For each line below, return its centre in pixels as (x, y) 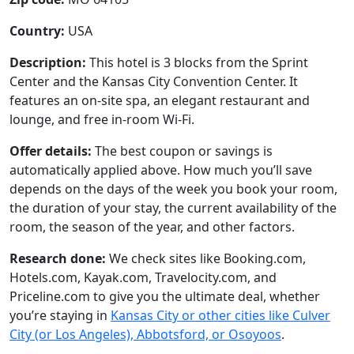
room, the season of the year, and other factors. (152, 227)
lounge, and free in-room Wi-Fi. (102, 119)
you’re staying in (60, 315)
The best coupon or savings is (182, 151)
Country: (37, 31)
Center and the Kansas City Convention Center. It (154, 81)
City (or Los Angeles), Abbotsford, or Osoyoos (145, 334)
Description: (48, 62)
